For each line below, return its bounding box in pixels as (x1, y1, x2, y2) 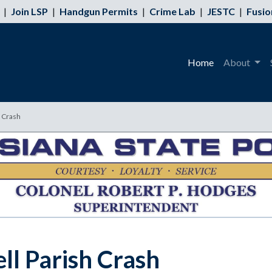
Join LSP (11, 5, 48, 17)
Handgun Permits (59, 5, 138, 17)
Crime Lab (149, 5, 195, 17)
